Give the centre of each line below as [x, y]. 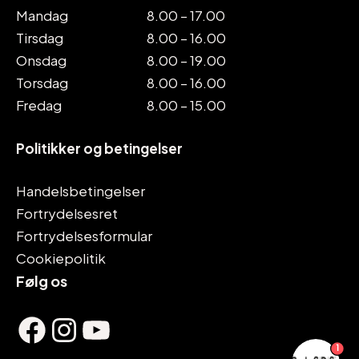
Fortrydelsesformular [84, 236]
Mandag [42, 15]
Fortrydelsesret [67, 213]
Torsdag [42, 83]
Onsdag [41, 60]
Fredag [39, 105]
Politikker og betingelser [99, 148]
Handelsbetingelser [81, 191]
